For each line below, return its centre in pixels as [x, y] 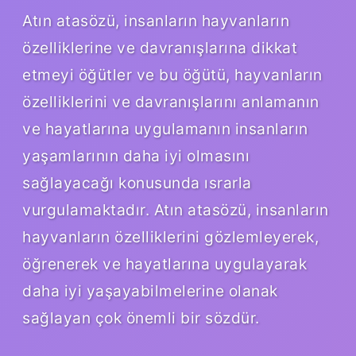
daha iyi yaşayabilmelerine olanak [150, 290]
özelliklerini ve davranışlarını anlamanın [171, 101]
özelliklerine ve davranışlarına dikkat [160, 47]
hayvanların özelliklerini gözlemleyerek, [170, 236]
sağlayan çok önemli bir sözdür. [141, 317]
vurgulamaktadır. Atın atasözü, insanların [176, 209]
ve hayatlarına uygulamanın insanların [165, 128]
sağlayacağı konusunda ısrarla [137, 182]
